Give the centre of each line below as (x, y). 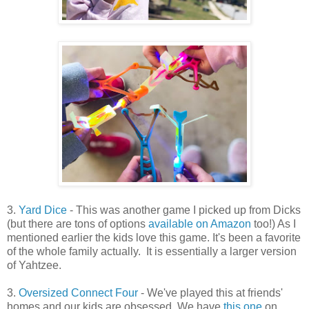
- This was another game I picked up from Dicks (184, 210)
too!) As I (273, 223)
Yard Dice (43, 210)
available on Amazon (200, 223)
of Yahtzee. (34, 265)
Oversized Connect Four (78, 292)
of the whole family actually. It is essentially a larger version (152, 251)
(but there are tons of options (78, 223)
